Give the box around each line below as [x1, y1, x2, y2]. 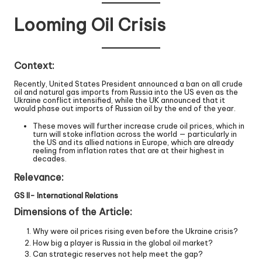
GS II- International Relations [14, 191, 118, 201]
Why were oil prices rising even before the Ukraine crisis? [33, 226, 238, 236]
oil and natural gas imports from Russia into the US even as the [14, 87, 238, 97]
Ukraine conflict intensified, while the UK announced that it [14, 95, 225, 105]
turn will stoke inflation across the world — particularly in [33, 129, 237, 139]
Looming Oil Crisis [14, 13, 166, 36]
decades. [33, 154, 67, 164]
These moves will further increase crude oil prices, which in [33, 121, 244, 131]
